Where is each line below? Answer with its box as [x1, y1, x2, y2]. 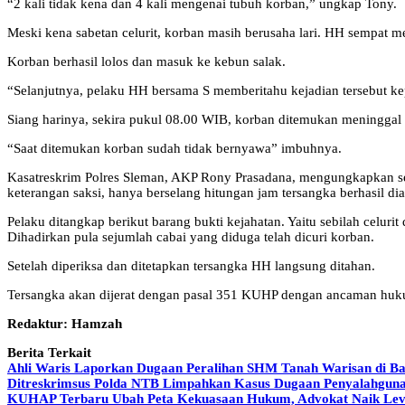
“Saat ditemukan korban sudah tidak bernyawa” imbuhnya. [7, 141, 342, 156]
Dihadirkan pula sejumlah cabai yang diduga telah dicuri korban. [7, 230, 374, 245]
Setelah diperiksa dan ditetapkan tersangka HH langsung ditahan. [7, 259, 375, 274]
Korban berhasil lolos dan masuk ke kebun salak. [7, 54, 286, 70]
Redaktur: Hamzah [7, 316, 122, 332]
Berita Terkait [7, 345, 91, 361]
